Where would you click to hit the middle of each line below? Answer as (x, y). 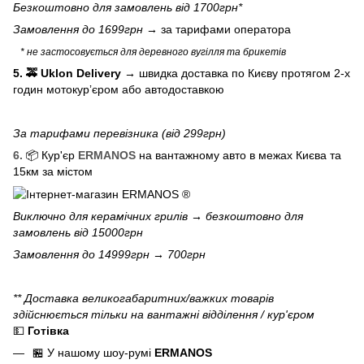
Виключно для (52, 216)
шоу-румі (127, 352)
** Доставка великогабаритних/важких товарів (143, 298)
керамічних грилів (139, 216)
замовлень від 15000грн (78, 232)
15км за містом (53, 171)
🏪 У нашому (68, 352)
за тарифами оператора (226, 29)
